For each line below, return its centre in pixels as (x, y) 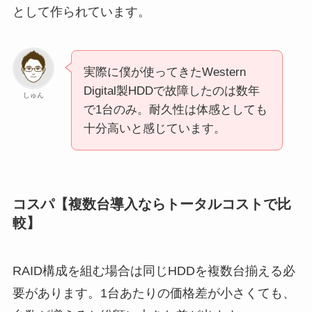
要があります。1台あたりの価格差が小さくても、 (154, 293)
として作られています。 (81, 11)
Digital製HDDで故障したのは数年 (171, 91)
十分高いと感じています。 (154, 129)
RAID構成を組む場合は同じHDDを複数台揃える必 (154, 271)
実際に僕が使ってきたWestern (164, 72)
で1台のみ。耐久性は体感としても (175, 110)
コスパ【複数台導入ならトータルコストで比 (151, 204)
